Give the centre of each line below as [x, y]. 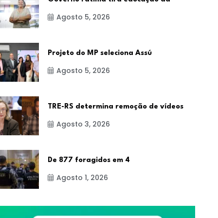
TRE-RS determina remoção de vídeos [116, 107]
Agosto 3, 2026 [83, 124]
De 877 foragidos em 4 [89, 160]
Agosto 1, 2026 [82, 177]
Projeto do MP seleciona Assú [100, 53]
